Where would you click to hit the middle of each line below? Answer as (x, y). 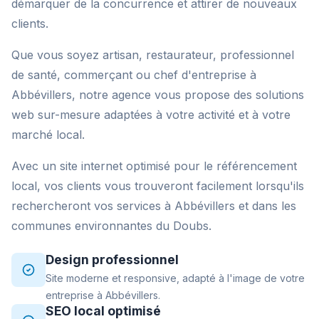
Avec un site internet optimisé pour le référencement (154, 166)
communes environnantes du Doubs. (111, 226)
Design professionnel (112, 260)
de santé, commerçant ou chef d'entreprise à (134, 75)
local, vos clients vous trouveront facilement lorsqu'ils (158, 186)
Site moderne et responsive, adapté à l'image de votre (175, 278)
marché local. (48, 135)
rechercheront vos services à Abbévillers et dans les (154, 206)
